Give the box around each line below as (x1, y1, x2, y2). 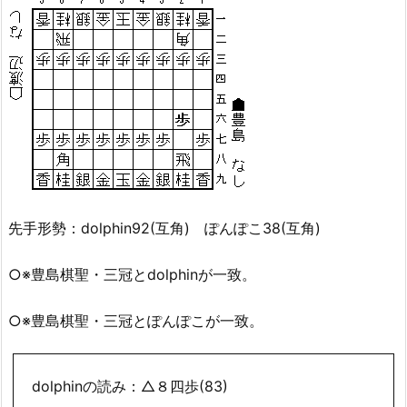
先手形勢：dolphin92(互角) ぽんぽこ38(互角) (8, 219, 321, 238)
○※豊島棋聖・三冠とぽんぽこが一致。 (8, 311, 263, 330)
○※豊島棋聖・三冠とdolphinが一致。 (8, 264, 256, 283)
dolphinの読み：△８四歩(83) (32, 376, 228, 395)
